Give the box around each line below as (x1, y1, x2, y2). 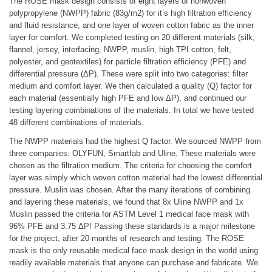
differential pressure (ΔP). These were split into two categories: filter (9, 69, 248, 79)
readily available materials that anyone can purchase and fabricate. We (9, 258, 258, 268)
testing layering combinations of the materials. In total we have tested (9, 106, 254, 115)
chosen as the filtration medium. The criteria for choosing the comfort (9, 161, 252, 171)
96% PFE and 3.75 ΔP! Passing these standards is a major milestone (9, 222, 255, 231)
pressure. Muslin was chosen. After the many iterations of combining (9, 185, 250, 195)
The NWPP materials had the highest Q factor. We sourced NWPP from (9, 137, 261, 146)
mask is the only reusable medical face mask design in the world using (9, 246, 258, 256)
